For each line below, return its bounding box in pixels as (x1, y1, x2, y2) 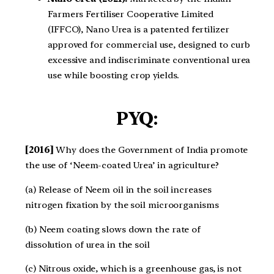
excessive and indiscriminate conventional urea (48, 54, 251, 66)
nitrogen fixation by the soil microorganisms (25, 199, 219, 210)
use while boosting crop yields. (48, 70, 179, 81)
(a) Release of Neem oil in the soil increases (25, 183, 212, 195)
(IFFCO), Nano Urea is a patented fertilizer (48, 24, 229, 35)
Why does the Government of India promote (53, 144, 248, 156)
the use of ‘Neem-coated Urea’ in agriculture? (25, 160, 219, 171)
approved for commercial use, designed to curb (48, 39, 250, 51)
